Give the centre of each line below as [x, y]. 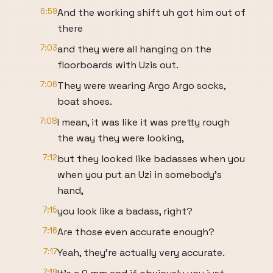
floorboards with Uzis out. [118, 65]
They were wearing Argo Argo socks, [141, 86]
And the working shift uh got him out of [151, 12]
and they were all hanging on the [134, 49]
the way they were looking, [121, 138]
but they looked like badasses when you [151, 159]
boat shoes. [85, 101]
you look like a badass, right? [125, 211]
